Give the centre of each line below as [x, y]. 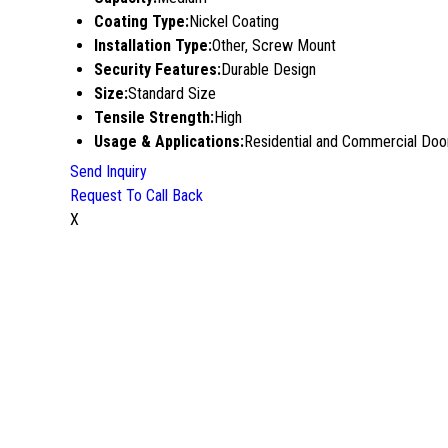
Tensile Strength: [154, 117]
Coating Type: [141, 21]
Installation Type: [153, 45]
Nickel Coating [234, 21]
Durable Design [268, 69]
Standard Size [172, 93]
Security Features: [157, 69]
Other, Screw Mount [274, 45]
